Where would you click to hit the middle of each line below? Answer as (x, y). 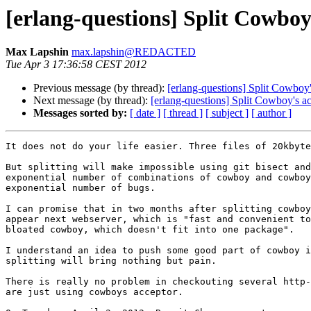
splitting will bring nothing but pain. (111, 261)
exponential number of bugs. (81, 188)
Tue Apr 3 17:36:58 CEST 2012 (76, 65)
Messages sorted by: (80, 113)
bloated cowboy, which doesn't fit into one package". (150, 230)
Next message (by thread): (92, 101)
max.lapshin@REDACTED (134, 52)
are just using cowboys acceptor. (94, 292)
